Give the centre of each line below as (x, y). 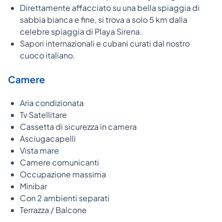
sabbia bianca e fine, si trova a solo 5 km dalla (104, 19)
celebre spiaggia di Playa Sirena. (81, 31)
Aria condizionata (52, 103)
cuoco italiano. (48, 55)
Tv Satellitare (43, 114)
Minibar (33, 186)
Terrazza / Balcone (53, 210)
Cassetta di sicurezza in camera (78, 126)
